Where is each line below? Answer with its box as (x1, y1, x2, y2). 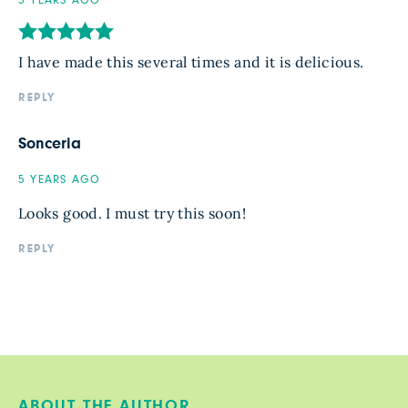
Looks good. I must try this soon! (18, 204, 246, 223)
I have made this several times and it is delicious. (18, 53, 364, 72)
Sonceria (18, 136, 81, 153)
